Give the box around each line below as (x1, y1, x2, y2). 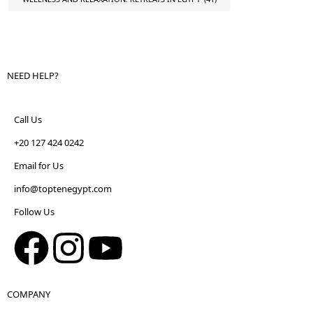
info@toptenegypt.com (14, 182, 112, 196)
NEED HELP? (7, 69, 59, 82)
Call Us (14, 113, 42, 126)
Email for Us (14, 159, 64, 173)
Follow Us (14, 205, 54, 219)
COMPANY (7, 288, 50, 301)
